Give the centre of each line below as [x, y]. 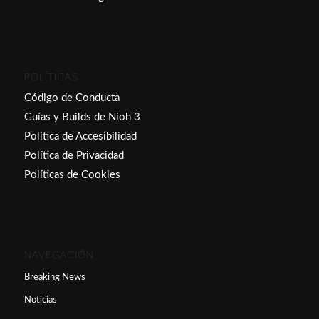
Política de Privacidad [74, 156]
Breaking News [54, 278]
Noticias [40, 300]
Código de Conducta [72, 98]
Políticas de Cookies [72, 175]
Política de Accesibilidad [80, 137]
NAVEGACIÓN [59, 256]
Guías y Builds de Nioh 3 [82, 117]
